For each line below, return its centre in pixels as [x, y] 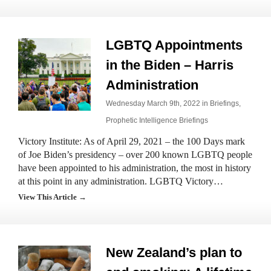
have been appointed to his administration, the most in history [135, 168]
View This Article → [52, 197]
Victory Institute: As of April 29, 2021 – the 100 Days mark [132, 141]
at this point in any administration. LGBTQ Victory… [121, 181]
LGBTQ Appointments [174, 45]
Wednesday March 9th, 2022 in [158, 103]
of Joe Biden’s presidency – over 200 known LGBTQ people [135, 155]
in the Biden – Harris [170, 65]
